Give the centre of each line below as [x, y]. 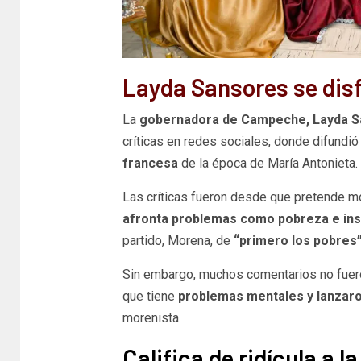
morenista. [151, 317]
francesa [151, 163]
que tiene [148, 296]
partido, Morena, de [178, 240]
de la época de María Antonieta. [269, 163]
